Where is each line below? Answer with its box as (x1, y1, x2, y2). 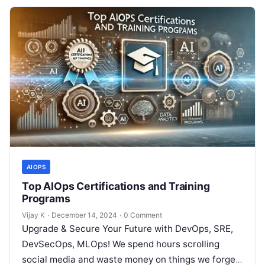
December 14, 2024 (51, 211, 117, 220)
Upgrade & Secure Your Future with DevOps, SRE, (22, 223, 233, 235)
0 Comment (124, 211, 162, 220)
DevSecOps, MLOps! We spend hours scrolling (22, 238, 219, 250)
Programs (22, 192, 70, 205)
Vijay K (22, 211, 45, 220)
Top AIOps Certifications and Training (22, 180, 210, 193)
